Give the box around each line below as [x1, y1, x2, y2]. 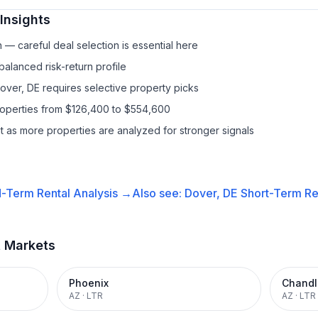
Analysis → [70, 186, 132, 200]
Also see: [131, 186, 185, 200]
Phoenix [69, 277, 109, 289]
